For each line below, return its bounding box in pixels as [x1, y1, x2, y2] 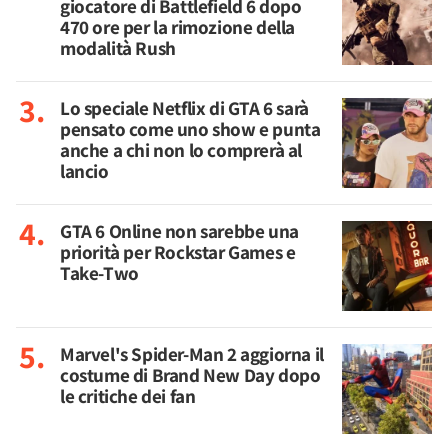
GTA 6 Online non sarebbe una [60, 218, 299, 244]
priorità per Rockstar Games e [60, 239, 296, 265]
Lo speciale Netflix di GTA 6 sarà [60, 95, 309, 121]
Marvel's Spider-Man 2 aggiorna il [60, 341, 324, 367]
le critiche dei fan [60, 383, 196, 409]
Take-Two [60, 260, 139, 286]
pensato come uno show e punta [60, 116, 321, 142]
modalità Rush [60, 35, 176, 61]
